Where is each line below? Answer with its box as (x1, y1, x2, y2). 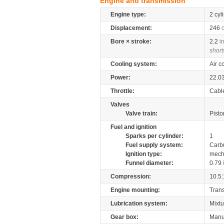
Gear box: (110, 213, 138, 220)
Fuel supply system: (125, 141, 183, 148)
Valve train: (125, 110, 157, 117)
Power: (110, 74, 130, 81)
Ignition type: (125, 150, 162, 157)
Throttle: (110, 87, 134, 94)
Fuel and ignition (110, 123, 156, 130)
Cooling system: (110, 60, 157, 67)
